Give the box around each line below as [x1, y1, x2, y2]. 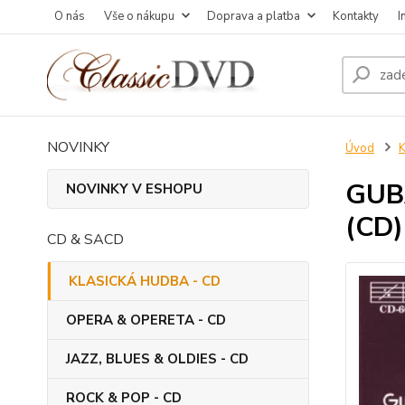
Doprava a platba [207, 8, 300, 24]
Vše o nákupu [104, 8, 174, 24]
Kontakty [333, 8, 379, 24]
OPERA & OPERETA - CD [66, 311, 226, 329]
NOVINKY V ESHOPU [66, 180, 202, 198]
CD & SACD [47, 230, 124, 250]
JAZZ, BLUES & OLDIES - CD [66, 350, 249, 368]
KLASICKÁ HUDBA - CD [69, 272, 221, 290]
